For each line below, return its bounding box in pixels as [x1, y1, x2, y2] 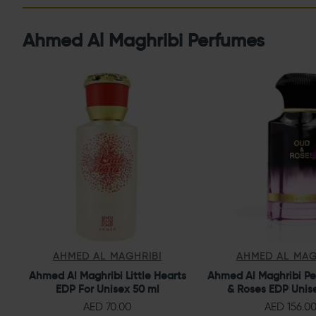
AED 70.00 [83, 300, 131, 313]
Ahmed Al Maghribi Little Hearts [28, 268, 186, 282]
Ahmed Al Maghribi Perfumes [23, 28, 265, 51]
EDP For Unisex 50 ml [55, 281, 159, 296]
